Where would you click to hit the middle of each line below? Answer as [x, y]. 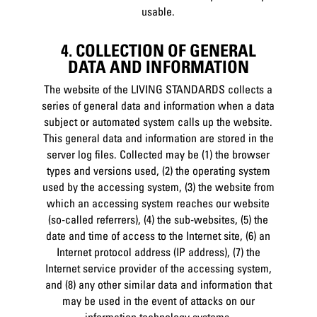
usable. [158, 12]
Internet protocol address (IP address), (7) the [158, 252]
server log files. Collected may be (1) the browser [158, 154]
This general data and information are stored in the [158, 138]
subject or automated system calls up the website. [158, 121]
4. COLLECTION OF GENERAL [158, 51]
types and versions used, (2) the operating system [158, 170]
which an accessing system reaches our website [158, 203]
